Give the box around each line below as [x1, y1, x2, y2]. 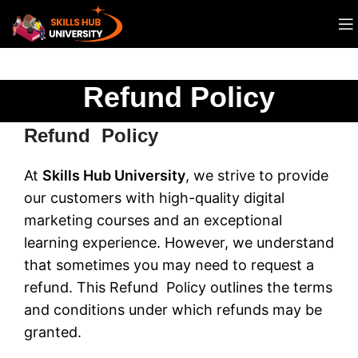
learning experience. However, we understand [24, 234, 334, 251]
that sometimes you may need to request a [24, 257, 314, 273]
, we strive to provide [185, 167, 328, 184]
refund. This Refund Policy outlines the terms [24, 279, 332, 296]
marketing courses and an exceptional [24, 212, 282, 229]
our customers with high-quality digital [24, 189, 284, 206]
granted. [24, 324, 82, 340]
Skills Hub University [42, 167, 185, 184]
